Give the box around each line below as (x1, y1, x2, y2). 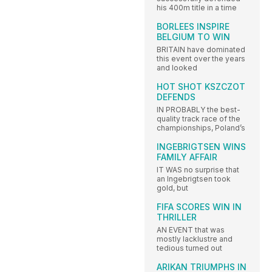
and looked (157, 63, 197, 73)
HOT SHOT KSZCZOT (157, 81, 245, 92)
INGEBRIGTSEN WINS (157, 141, 246, 152)
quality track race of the (157, 114, 240, 124)
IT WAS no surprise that (157, 165, 239, 175)
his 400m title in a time (157, 3, 237, 13)
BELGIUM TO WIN (157, 32, 230, 42)
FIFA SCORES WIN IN (157, 202, 242, 212)
